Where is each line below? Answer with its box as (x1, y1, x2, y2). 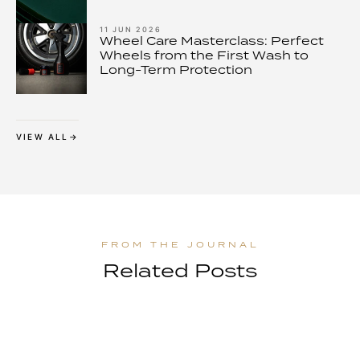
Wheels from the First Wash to (100, 47, 309, 63)
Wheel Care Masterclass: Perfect (100, 33, 324, 48)
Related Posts (103, 258, 257, 283)
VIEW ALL (16, 132, 69, 141)
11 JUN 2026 (100, 25, 162, 34)
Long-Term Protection (100, 62, 252, 77)
